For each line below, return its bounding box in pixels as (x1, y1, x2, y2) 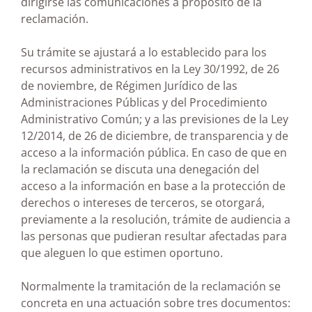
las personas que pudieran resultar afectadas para (21, 228, 287, 244)
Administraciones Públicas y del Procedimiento (21, 94, 267, 110)
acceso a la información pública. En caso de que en (21, 144, 287, 160)
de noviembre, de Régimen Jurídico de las (21, 77, 237, 93)
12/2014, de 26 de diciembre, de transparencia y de (21, 127, 288, 143)
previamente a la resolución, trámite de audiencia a (21, 211, 290, 227)
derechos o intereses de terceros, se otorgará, (21, 194, 265, 210)
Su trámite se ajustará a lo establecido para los (21, 44, 267, 60)
